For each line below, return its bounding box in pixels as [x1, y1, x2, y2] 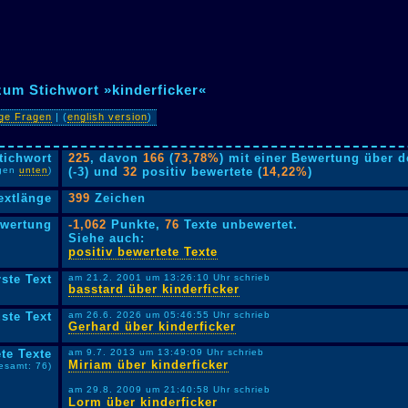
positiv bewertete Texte [68, 245, 219, 259]
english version [66, 111, 148, 123]
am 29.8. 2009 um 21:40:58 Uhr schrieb [68, 383, 271, 394]
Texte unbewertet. [179, 218, 299, 231]
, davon [90, 151, 144, 165]
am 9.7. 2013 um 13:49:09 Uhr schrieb [68, 347, 265, 357]
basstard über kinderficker [68, 282, 240, 296]
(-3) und [68, 165, 124, 178]
